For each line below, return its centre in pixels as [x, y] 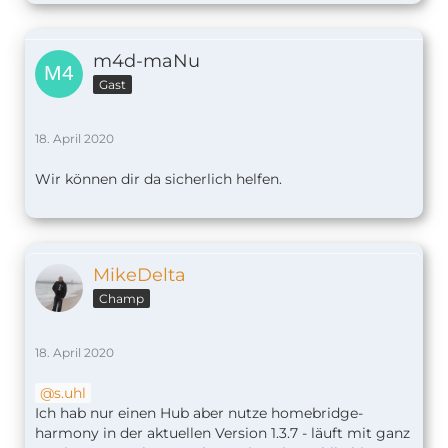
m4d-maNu [146, 61]
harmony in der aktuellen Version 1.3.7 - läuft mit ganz [222, 433]
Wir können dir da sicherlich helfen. [158, 179]
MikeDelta [139, 275]
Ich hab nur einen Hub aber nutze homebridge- [199, 413]
